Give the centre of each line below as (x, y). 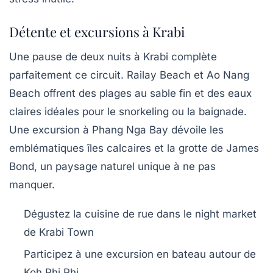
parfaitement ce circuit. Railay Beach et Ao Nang (129, 75)
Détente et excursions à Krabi (97, 31)
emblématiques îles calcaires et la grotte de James (134, 148)
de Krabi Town (59, 232)
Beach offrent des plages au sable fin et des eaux (130, 93)
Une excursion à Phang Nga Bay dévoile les (116, 129)
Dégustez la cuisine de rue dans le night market (140, 214)
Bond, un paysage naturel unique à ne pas (112, 166)
